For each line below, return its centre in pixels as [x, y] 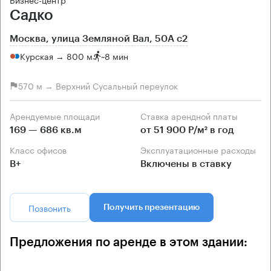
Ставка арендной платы [192, 115]
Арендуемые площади [57, 115]
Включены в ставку [186, 164]
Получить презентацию [152, 207]
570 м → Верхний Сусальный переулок [98, 86]
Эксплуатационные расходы [201, 149]
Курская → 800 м [56, 56]
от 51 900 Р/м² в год [187, 130]
